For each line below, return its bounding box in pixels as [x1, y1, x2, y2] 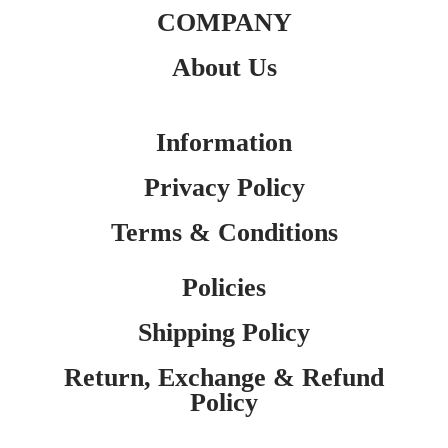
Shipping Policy [138, 318, 310, 348]
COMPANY [156, 8, 292, 38]
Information [156, 128, 292, 158]
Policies [182, 273, 266, 303]
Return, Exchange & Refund [64, 363, 384, 393]
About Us [171, 53, 277, 83]
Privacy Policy [143, 173, 305, 203]
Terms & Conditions [110, 218, 338, 248]
